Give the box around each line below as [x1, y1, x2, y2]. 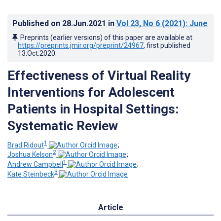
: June [185, 18, 208, 28]
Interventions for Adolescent [7, 84, 175, 100]
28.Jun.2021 [62, 18, 108, 28]
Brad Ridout [7, 141, 44, 149]
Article [98, 202, 123, 212]
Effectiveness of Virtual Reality [7, 68, 190, 83]
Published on [12, 18, 62, 28]
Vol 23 [116, 18, 139, 28]
